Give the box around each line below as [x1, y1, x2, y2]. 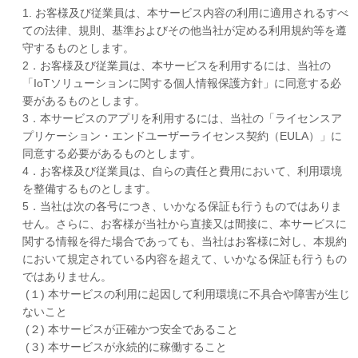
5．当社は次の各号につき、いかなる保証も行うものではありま [22, 199, 342, 213]
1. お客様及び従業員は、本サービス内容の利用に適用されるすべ [22, 6, 348, 19]
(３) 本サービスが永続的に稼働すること [22, 340, 227, 353]
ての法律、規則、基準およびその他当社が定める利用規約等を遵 [22, 23, 347, 37]
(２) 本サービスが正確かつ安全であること [22, 322, 238, 336]
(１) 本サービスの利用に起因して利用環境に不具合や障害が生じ [22, 287, 350, 300]
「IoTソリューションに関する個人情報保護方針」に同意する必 [22, 76, 341, 89]
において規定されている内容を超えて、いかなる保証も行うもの [22, 252, 347, 265]
